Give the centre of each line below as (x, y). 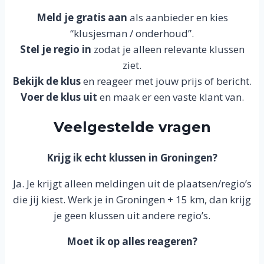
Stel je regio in (55, 49)
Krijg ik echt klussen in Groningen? (132, 158)
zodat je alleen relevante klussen (168, 49)
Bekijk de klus (47, 81)
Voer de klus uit (59, 97)
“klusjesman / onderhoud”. (132, 34)
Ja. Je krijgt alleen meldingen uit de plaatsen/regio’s (132, 184)
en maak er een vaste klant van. (170, 97)
